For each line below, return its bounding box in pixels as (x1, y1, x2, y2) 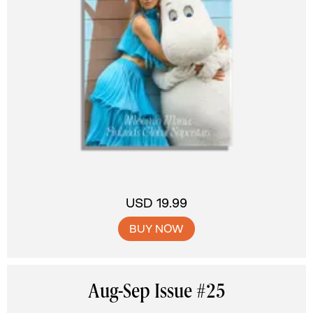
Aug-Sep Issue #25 (87, 283, 226, 303)
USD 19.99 (126, 196, 187, 210)
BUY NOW (129, 223, 184, 235)
